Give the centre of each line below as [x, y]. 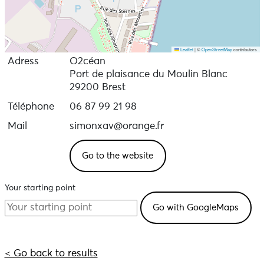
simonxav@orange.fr [116, 126]
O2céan [87, 62]
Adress [23, 62]
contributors [244, 49]
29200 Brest [97, 88]
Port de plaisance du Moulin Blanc [148, 75]
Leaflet [186, 49]
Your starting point [40, 188]
